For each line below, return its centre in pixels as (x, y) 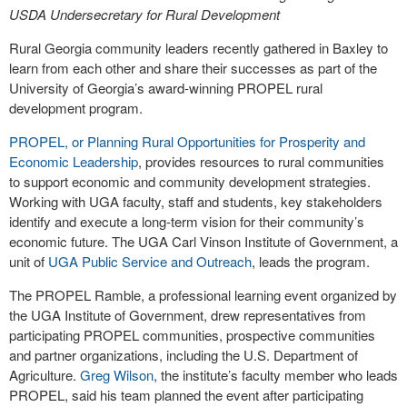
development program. (76, 107)
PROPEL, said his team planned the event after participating (186, 394)
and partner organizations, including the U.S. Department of (184, 354)
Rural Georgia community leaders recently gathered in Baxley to (199, 47)
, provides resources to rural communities (261, 161)
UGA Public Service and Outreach (150, 261)
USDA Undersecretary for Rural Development (144, 14)
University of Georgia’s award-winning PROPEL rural (166, 87)
